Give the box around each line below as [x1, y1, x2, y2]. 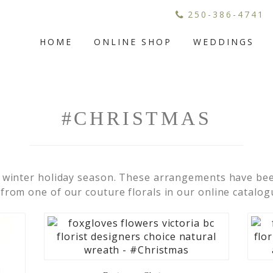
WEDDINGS [193, 36, 255, 48]
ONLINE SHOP [94, 36, 172, 48]
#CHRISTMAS [61, 107, 212, 129]
